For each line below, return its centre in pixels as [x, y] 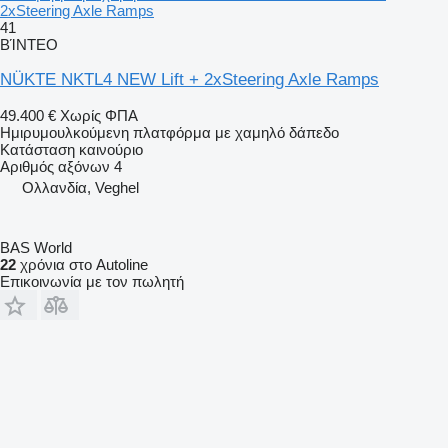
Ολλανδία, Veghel [80, 187]
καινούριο [109, 149]
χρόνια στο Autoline [82, 264]
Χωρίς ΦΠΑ [99, 115]
